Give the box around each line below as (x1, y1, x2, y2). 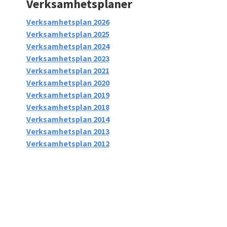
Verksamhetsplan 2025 (26, 29, 109, 39)
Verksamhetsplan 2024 (26, 41, 109, 51)
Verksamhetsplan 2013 (26, 126, 109, 136)
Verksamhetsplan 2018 (26, 102, 109, 112)
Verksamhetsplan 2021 (26, 65, 109, 75)
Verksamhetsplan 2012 (26, 138, 109, 148)
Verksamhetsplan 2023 (26, 53, 109, 63)
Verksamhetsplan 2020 (26, 78, 109, 88)
